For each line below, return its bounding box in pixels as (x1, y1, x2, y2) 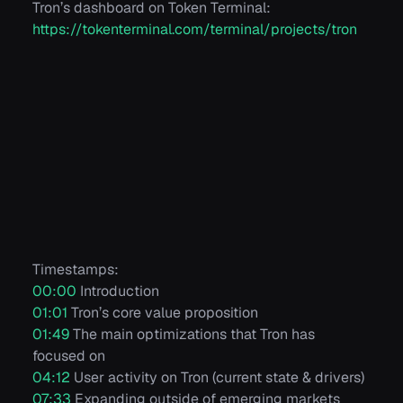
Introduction (76, 282, 159, 301)
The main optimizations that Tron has (69, 325, 315, 345)
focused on (32, 346, 105, 366)
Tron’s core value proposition (67, 303, 258, 323)
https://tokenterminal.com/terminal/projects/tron (32, 19, 357, 39)
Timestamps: (32, 260, 119, 280)
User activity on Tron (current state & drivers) (70, 368, 364, 388)
